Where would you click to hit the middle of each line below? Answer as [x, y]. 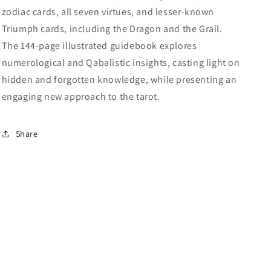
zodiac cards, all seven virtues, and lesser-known [108, 12]
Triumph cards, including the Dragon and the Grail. [112, 29]
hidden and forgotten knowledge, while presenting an [119, 80]
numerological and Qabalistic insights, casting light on [121, 63]
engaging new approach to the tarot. [81, 96]
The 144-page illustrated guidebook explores [99, 46]
